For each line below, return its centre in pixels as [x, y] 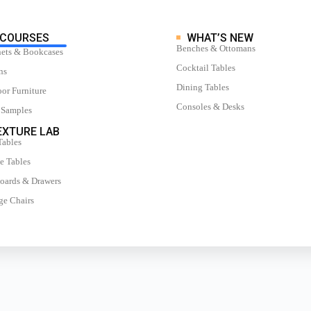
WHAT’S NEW [220, 38]
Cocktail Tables [206, 68]
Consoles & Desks [210, 107]
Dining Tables [203, 87]
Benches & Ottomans [216, 49]
